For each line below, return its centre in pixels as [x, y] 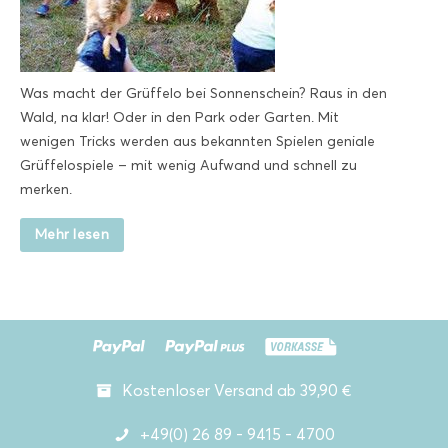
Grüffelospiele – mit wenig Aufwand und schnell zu [188, 166]
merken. [46, 190]
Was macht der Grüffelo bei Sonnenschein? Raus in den [203, 94]
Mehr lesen [72, 235]
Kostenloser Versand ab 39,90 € [237, 391]
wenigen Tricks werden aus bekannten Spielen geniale [197, 142]
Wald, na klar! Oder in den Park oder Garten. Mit [179, 118]
